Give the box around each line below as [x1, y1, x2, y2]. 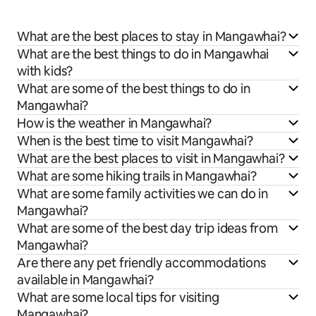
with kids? [17, 63, 73, 80]
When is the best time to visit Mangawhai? [17, 133, 253, 150]
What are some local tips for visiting [17, 289, 219, 306]
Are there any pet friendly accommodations [17, 255, 266, 272]
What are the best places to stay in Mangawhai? [17, 28, 286, 45]
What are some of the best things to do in [17, 80, 250, 97]
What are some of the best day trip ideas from [17, 220, 278, 237]
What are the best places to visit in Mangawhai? [17, 150, 285, 167]
